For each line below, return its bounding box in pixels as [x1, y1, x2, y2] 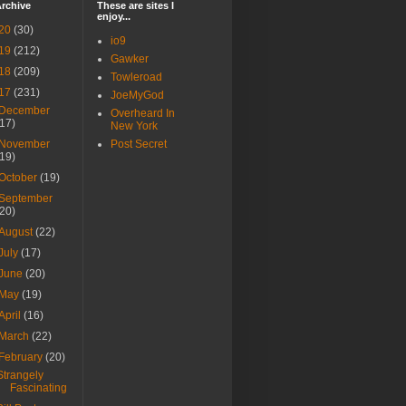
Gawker [111, 53, 149, 66]
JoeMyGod [111, 89, 164, 102]
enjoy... [97, 11, 130, 23]
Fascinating [9, 382, 67, 395]
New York [111, 120, 158, 133]
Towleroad [111, 71, 162, 84]
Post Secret [111, 138, 167, 151]
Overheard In [111, 107, 175, 121]
